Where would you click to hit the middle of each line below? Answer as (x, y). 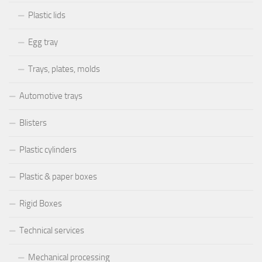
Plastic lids (47, 15)
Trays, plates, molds (64, 69)
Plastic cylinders (48, 149)
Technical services (52, 230)
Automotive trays (51, 96)
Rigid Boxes (41, 203)
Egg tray (43, 42)
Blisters (33, 123)
